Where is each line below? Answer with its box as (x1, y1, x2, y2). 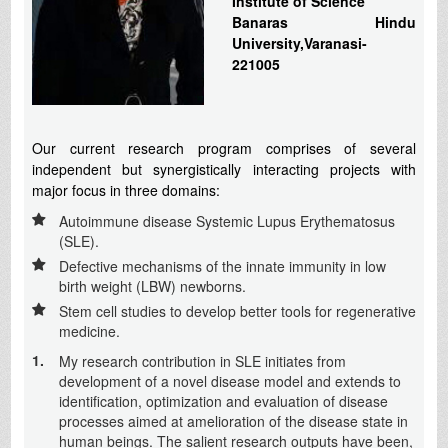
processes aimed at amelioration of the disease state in (58, 410, 408, 431)
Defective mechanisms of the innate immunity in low (58, 255, 386, 276)
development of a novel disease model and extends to (58, 370, 401, 391)
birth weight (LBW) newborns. (58, 275, 246, 296)
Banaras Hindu (231, 11, 417, 32)
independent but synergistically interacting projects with (31, 158, 417, 179)
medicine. (58, 320, 120, 341)
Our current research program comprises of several (31, 137, 417, 158)
